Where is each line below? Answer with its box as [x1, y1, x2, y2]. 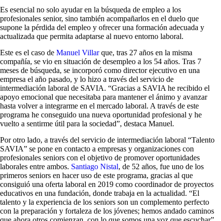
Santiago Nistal [71, 162, 118, 171]
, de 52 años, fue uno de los [118, 162, 204, 171]
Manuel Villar [56, 48, 99, 57]
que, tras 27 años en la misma [99, 48, 192, 57]
